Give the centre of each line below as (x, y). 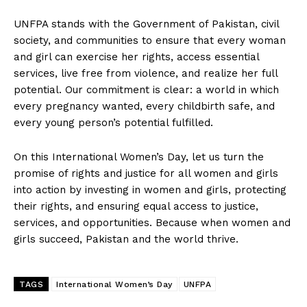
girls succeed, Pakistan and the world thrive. (126, 239)
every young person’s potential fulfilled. (113, 122)
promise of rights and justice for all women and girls (146, 173)
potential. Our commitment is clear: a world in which (146, 89)
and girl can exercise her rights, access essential (136, 57)
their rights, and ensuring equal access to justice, (136, 206)
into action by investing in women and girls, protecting (150, 189)
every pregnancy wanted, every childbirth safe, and (144, 106)
